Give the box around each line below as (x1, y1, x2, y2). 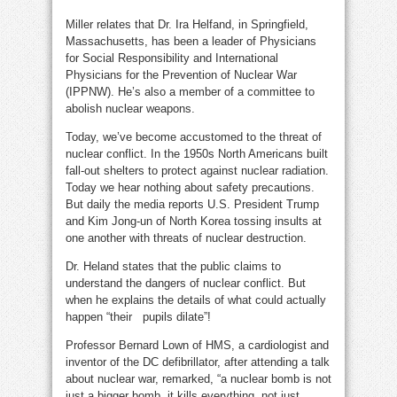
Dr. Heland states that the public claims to (66, 259, 281, 273)
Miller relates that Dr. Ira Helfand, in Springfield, (66, 17, 308, 31)
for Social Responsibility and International (66, 51, 278, 65)
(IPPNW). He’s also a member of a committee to (66, 84, 315, 98)
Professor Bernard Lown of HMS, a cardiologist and (66, 338, 329, 352)
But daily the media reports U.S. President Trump (66, 197, 319, 211)
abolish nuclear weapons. (66, 101, 195, 115)
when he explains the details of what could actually (66, 292, 326, 307)
